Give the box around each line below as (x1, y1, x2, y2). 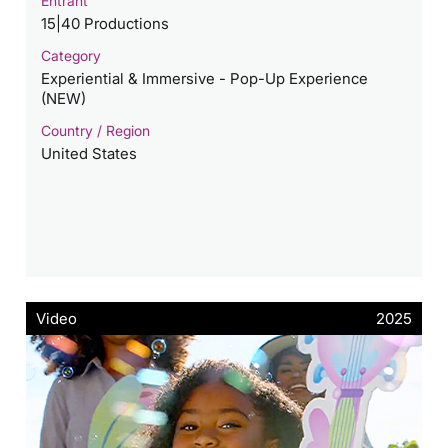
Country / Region (41, 121, 151, 139)
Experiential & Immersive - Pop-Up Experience (41, 68, 369, 88)
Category (41, 46, 102, 64)
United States (41, 143, 138, 163)
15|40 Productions (41, 13, 170, 33)
